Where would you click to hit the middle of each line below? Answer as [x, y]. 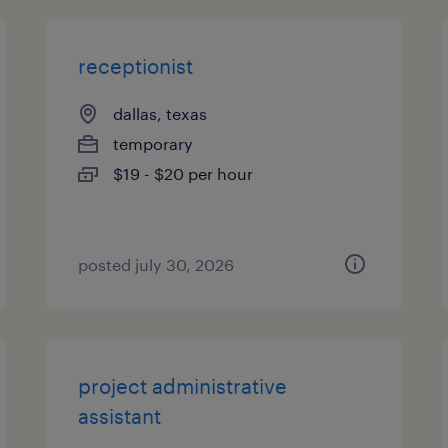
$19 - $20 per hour [183, 173]
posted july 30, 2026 [156, 264]
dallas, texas [160, 113]
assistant [120, 416]
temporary [153, 143]
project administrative [183, 386]
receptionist [136, 66]
